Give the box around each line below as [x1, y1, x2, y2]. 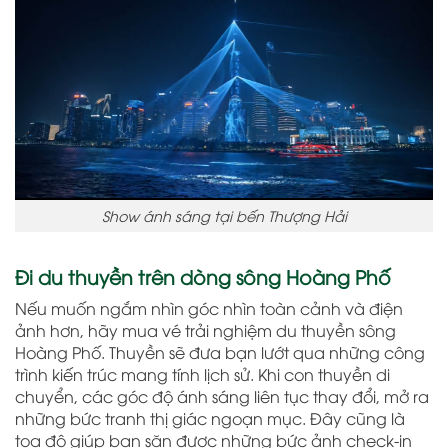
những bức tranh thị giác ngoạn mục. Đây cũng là [15, 407, 405, 430]
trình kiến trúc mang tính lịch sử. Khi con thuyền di [15, 363, 390, 386]
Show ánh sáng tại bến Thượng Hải [101, 206, 347, 225]
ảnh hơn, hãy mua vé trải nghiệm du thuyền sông [15, 319, 396, 342]
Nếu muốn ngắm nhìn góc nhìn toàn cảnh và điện [15, 297, 403, 320]
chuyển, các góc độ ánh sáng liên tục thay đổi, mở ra [15, 385, 429, 408]
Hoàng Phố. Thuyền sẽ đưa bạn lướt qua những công [15, 341, 425, 364]
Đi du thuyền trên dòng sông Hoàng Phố [15, 262, 391, 289]
